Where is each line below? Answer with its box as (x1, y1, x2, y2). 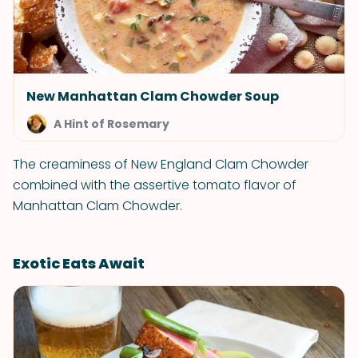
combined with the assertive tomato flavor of (13, 176, 296, 194)
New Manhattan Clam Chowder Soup (26, 87, 279, 105)
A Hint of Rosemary (54, 116, 169, 132)
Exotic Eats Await (13, 253, 145, 273)
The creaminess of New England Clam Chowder (13, 155, 308, 173)
